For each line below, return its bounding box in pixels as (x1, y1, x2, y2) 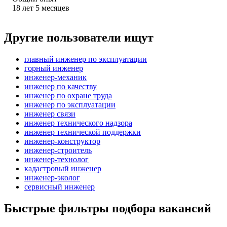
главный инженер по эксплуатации (24, 54, 147, 63)
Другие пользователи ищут (4, 30, 154, 44)
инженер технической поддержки (24, 127, 141, 136)
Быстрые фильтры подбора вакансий (4, 201, 211, 215)
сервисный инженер (24, 182, 95, 191)
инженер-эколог (24, 173, 80, 182)
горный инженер (24, 63, 83, 72)
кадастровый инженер (24, 164, 101, 173)
